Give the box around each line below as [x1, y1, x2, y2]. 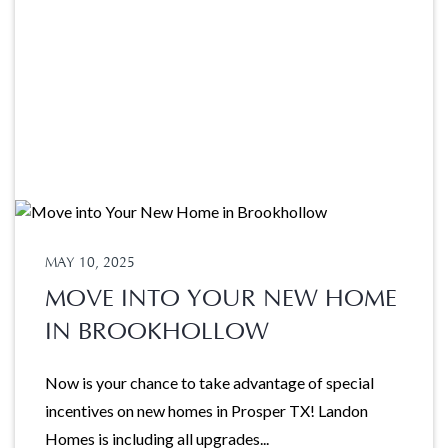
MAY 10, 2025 [45, 255, 135, 272]
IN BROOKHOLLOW [45, 319, 269, 346]
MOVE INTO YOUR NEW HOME [45, 286, 397, 313]
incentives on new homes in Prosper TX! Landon [45, 401, 368, 421]
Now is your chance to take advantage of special [45, 373, 374, 393]
